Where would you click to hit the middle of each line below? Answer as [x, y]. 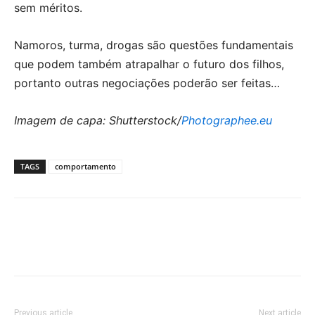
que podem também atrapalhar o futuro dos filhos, [149, 64]
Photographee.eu [227, 121]
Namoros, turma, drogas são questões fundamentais [154, 45]
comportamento [85, 167]
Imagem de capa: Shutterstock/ [98, 121]
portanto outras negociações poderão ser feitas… [147, 83]
